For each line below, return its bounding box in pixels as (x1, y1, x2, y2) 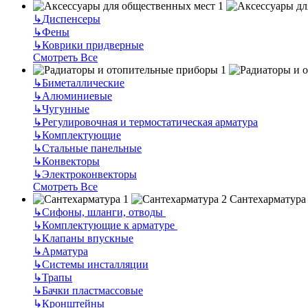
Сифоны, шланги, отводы (42, 206, 166, 218)
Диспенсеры (42, 12, 100, 25)
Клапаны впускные (42, 232, 133, 244)
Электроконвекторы (42, 168, 137, 180)
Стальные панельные (42, 142, 142, 154)
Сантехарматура (230, 192, 306, 205)
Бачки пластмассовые (42, 284, 143, 296)
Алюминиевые (42, 89, 112, 102)
